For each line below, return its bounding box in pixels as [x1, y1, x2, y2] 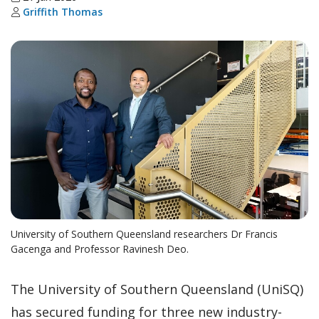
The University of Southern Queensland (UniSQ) [11, 280, 303, 298]
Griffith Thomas [23, 5, 103, 19]
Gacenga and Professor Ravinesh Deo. [11, 241, 189, 256]
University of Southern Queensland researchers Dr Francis [11, 226, 278, 241]
